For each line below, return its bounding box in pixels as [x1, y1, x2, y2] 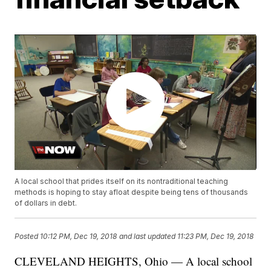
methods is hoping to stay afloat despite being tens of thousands [15, 188, 249, 197]
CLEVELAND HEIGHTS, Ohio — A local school [15, 253, 253, 269]
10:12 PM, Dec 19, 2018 [40, 231, 117, 241]
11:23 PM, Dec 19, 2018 [177, 231, 254, 241]
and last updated [119, 231, 176, 241]
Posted [15, 231, 41, 241]
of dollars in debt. [15, 198, 77, 208]
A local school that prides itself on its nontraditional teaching [15, 177, 229, 186]
